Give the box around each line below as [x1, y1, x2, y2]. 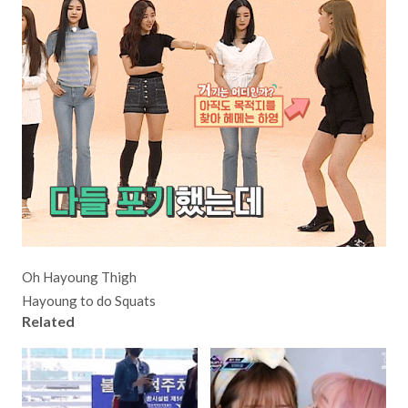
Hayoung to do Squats [22, 292, 158, 309]
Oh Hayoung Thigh [22, 269, 137, 285]
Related [22, 312, 75, 330]
